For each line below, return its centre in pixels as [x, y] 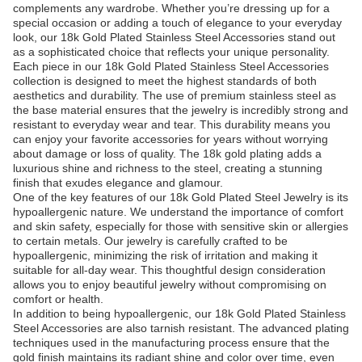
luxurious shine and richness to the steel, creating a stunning [168, 168]
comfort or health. [58, 299]
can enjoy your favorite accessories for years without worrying [170, 139]
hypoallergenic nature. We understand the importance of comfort [178, 212]
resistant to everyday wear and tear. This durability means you [172, 124]
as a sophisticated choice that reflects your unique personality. [171, 52]
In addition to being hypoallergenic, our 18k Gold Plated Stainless [179, 314]
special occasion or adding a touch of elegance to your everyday [177, 23]
